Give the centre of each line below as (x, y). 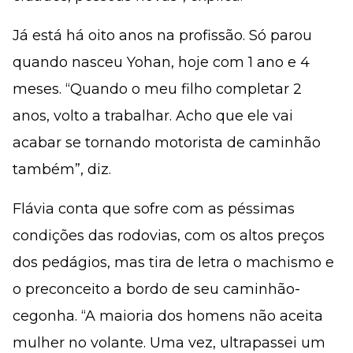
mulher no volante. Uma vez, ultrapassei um (169, 343)
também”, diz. (62, 169)
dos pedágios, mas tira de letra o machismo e (173, 262)
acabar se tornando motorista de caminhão (167, 143)
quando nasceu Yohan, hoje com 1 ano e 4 (161, 62)
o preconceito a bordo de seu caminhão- (156, 289)
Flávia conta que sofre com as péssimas (154, 209)
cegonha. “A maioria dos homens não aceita (168, 316)
